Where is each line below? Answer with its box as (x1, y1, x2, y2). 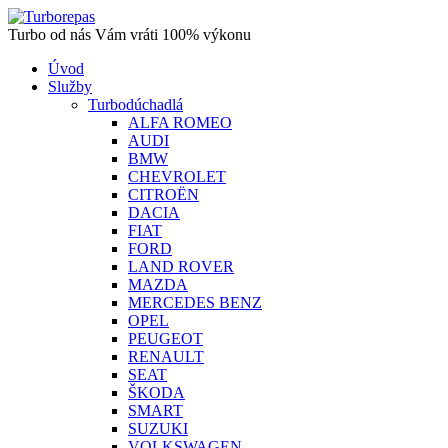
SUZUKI (128, 420, 188, 437)
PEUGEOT (128, 330, 203, 347)
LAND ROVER (128, 258, 234, 275)
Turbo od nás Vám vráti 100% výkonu (8, 26, 251, 43)
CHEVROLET (128, 168, 226, 185)
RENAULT (128, 348, 204, 365)
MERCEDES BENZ (128, 294, 262, 311)
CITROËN (128, 186, 199, 203)
